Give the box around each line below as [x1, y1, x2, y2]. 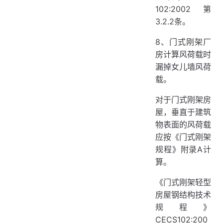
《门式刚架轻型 [155, 177, 211, 187]
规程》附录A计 [155, 144, 211, 154]
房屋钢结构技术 [155, 190, 211, 200]
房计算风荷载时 [155, 49, 211, 59]
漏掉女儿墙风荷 [155, 62, 211, 72]
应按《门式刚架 [155, 132, 211, 142]
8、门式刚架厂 [155, 37, 211, 47]
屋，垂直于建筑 [155, 107, 211, 117]
